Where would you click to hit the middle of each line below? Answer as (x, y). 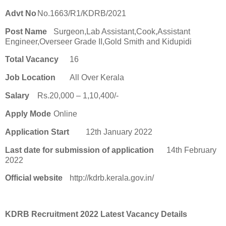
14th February (191, 150)
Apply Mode (28, 114)
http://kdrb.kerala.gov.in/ (112, 178)
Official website (34, 178)
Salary (17, 96)
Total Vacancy (32, 60)
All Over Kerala (97, 78)
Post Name (26, 31)
